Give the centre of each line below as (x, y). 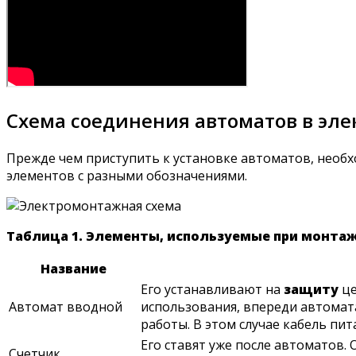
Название (73, 268)
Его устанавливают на (212, 289)
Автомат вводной (66, 306)
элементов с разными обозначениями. (127, 175)
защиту (311, 289)
